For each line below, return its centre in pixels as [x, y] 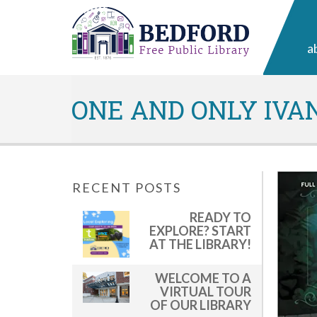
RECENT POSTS [127, 187]
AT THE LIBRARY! [200, 244]
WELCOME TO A [203, 278]
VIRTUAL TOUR [206, 291]
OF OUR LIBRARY [201, 305]
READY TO [220, 217]
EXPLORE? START [200, 230]
